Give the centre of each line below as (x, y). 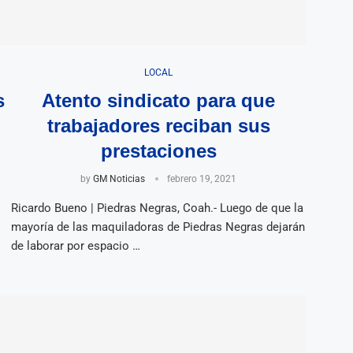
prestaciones (158, 150)
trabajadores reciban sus (158, 125)
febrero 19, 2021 (202, 178)
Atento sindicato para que (159, 100)
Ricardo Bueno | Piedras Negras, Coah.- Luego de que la (157, 208)
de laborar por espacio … (75, 245)
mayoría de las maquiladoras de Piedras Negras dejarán (158, 227)
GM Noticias (119, 178)
